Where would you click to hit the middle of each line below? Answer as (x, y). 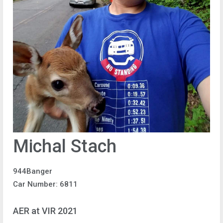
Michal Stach (65, 146)
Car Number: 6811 (45, 184)
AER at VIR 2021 (45, 211)
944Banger (33, 171)
